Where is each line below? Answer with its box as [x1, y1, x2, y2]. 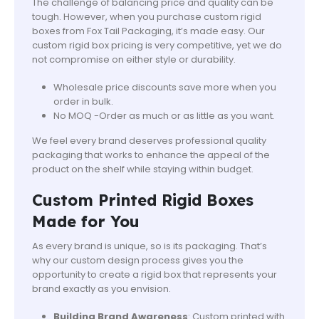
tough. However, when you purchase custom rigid [32, 10, 261, 24]
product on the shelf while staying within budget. [32, 162, 253, 176]
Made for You [32, 211, 140, 232]
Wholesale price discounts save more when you [53, 80, 276, 95]
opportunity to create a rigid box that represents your [32, 268, 277, 282]
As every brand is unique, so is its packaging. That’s [32, 239, 267, 253]
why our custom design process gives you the [32, 253, 244, 268]
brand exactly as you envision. [32, 282, 171, 296]
